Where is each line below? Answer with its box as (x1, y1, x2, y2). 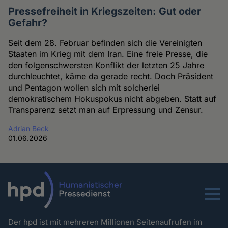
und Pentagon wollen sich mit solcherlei (8, 82, 160, 93)
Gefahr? (8, 17, 48, 30)
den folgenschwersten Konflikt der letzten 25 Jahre (8, 60, 205, 71)
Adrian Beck (8, 124, 49, 133)
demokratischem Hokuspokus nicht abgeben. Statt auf (8, 94, 217, 104)
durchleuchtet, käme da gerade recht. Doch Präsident (8, 71, 214, 82)
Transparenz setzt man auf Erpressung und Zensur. (8, 105, 204, 116)
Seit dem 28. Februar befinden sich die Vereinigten (8, 38, 203, 48)
